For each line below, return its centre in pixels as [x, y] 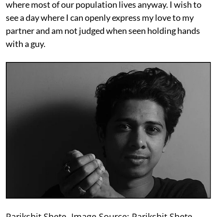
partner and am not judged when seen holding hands [103, 31]
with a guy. [26, 44]
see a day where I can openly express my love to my [100, 18]
